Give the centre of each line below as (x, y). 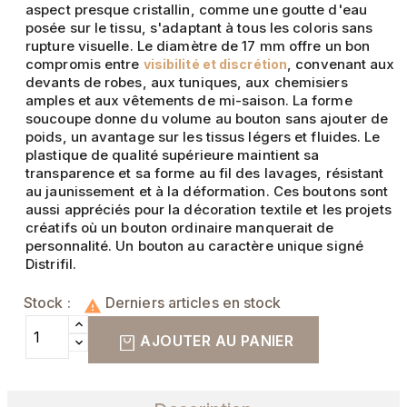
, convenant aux (341, 65)
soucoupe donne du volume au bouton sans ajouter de (207, 119)
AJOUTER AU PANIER (217, 341)
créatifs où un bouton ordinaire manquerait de (180, 228)
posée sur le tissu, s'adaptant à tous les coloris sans (199, 28)
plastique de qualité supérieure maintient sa (173, 155)
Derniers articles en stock (191, 303)
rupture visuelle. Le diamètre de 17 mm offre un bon (198, 46)
